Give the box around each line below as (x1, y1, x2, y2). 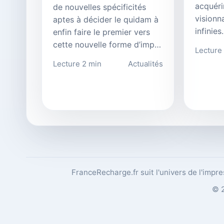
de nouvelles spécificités (53, 2, 146, 12)
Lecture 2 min (53, 59, 101, 69)
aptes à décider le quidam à (53, 14, 158, 25)
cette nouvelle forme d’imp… (53, 39, 161, 50)
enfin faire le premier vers (53, 27, 150, 37)
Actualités (128, 59, 163, 69)
